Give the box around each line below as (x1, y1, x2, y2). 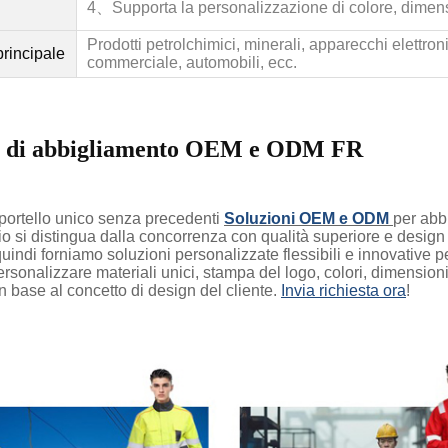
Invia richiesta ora (281, 282, 406, 300)
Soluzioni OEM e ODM (224, 210, 389, 228)
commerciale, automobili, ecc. (87, 53, 297, 71)
